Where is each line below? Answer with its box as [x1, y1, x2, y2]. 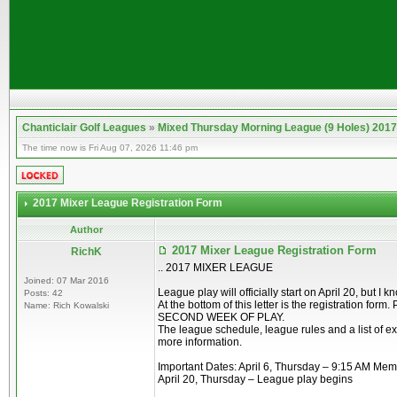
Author [69, 224, 103, 235]
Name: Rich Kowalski [24, 300, 109, 310]
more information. [158, 336, 242, 348]
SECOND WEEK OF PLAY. [158, 311, 284, 323]
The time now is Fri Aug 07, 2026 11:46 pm [22, 143, 198, 152]
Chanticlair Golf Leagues [22, 121, 146, 134]
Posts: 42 [24, 288, 63, 298]
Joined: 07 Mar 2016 [24, 276, 109, 285]
